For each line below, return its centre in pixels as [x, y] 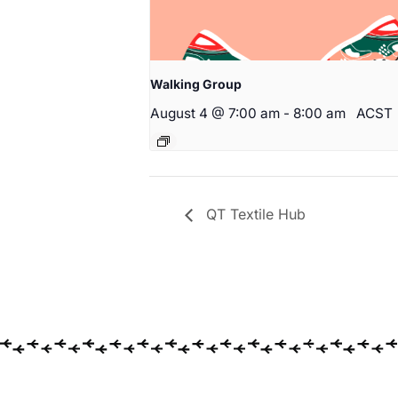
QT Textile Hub [254, 214]
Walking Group [196, 84]
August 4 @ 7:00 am [215, 114]
